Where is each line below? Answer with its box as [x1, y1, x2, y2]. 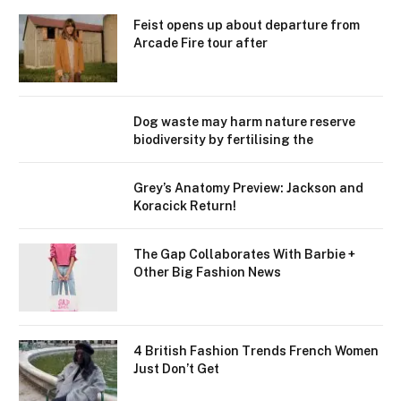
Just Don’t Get [133, 362, 219, 377]
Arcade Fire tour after [133, 36, 268, 51]
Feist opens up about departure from [133, 18, 360, 33]
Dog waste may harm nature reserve [133, 115, 355, 130]
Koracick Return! [133, 199, 236, 214]
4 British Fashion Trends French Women [133, 344, 379, 359]
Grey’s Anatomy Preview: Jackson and [133, 181, 363, 196]
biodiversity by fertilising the [133, 132, 313, 148]
